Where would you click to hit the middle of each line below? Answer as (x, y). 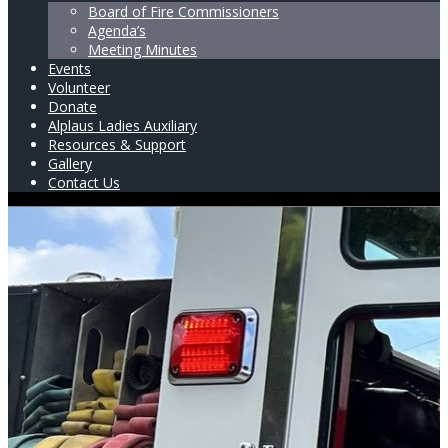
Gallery (70, 163)
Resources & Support (117, 144)
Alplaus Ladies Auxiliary (122, 125)
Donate (72, 106)
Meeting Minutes (142, 49)
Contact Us (84, 182)
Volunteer (79, 87)
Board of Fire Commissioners (183, 11)
